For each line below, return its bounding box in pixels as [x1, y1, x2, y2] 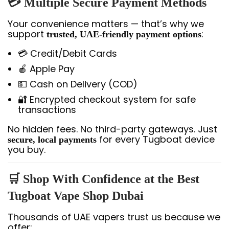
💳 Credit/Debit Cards [18, 47, 117, 60]
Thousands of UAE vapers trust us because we [8, 210, 220, 223]
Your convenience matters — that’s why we [8, 17, 204, 30]
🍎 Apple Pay [18, 62, 75, 75]
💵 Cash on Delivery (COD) [18, 77, 138, 90]
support [8, 27, 47, 40]
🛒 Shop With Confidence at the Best [8, 172, 199, 186]
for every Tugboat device [97, 132, 215, 146]
